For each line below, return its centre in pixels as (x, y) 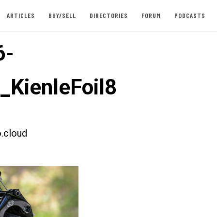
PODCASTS (190, 15)
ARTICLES (21, 15)
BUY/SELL (62, 15)
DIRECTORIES (108, 15)
